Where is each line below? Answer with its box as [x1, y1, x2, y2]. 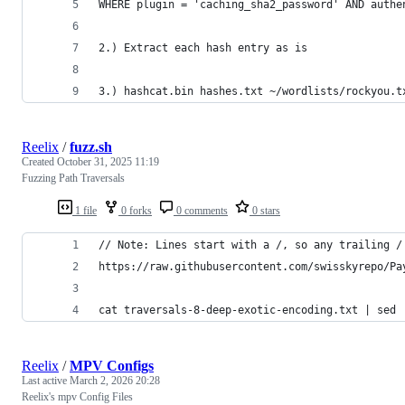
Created [22, 155, 57, 168]
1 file [72, 203, 97, 217]
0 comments [174, 203, 228, 217]
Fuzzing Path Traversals [22, 171, 125, 184]
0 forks [118, 203, 152, 217]
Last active [22, 373, 70, 387]
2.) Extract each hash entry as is [99, 41, 307, 54]
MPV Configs [70, 357, 154, 373]
